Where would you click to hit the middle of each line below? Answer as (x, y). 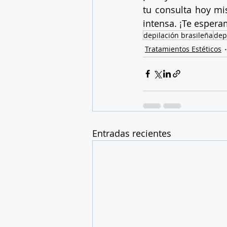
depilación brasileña (178, 35)
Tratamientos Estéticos (183, 49)
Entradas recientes (132, 133)
